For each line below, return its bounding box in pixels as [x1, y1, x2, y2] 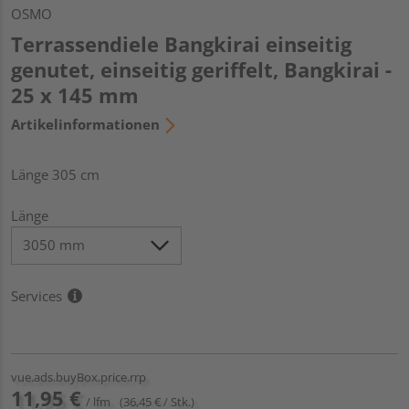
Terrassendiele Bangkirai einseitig [11, 29, 351, 58]
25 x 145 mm [11, 80, 139, 109]
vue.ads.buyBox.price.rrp [11, 368, 146, 385]
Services [11, 286, 62, 305]
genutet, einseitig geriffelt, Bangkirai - [11, 55, 392, 83]
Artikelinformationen [11, 114, 160, 133]
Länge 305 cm [11, 164, 100, 184]
